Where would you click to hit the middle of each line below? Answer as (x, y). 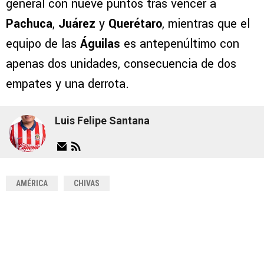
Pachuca (29, 24)
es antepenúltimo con (180, 44)
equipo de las (41, 44)
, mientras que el (206, 24)
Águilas (98, 44)
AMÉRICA (32, 183)
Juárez (79, 24)
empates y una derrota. (67, 84)
